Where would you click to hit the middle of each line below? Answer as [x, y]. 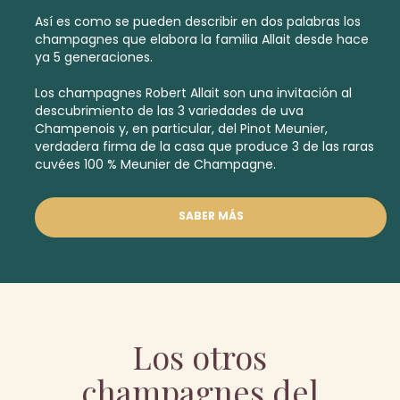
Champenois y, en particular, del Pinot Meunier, [181, 129]
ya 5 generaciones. [96, 58]
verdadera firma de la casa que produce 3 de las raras [204, 147]
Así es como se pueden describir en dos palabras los [198, 22]
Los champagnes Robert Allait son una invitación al [193, 93]
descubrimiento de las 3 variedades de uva [169, 111]
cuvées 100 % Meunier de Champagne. [155, 165]
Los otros [200, 357]
